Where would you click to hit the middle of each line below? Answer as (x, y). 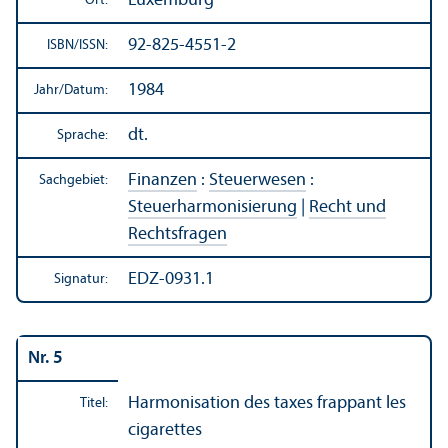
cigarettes (165, 430)
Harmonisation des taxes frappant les (267, 403)
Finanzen (162, 180)
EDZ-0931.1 (171, 279)
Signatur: (81, 279)
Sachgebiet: (73, 180)
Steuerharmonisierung (212, 207)
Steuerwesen (257, 180)
